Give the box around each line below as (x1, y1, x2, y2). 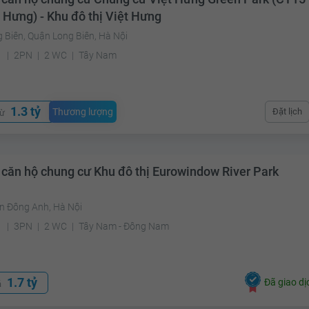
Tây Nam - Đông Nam (79, 221, 170, 232)
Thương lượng (52, 106, 114, 118)
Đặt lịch (272, 106, 302, 117)
